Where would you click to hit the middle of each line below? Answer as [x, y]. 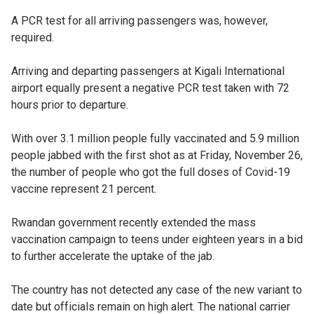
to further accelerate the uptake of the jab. [113, 256]
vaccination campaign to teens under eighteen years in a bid [157, 239]
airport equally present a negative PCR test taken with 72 [150, 88]
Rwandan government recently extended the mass [134, 222]
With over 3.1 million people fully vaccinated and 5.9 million [155, 138]
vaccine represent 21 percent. [84, 189]
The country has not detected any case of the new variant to [157, 289]
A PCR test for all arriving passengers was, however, [139, 20]
